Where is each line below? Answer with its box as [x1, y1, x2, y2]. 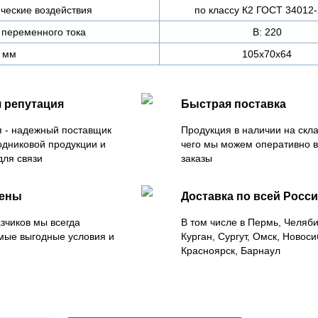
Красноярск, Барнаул [181, 245, 280, 256]
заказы [181, 153, 212, 164]
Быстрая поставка [181, 98, 286, 110]
